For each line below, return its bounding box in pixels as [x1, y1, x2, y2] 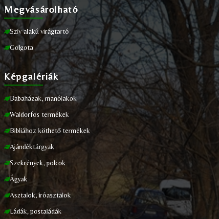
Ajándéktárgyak [10, 143, 54, 151]
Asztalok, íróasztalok [10, 191, 71, 199]
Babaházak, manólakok [10, 94, 77, 102]
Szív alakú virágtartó [10, 27, 69, 35]
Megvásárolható [4, 3, 78, 15]
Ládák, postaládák [10, 207, 62, 215]
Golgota [10, 44, 33, 51]
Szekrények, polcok [10, 159, 66, 167]
